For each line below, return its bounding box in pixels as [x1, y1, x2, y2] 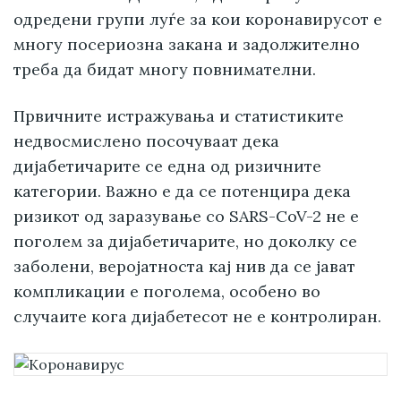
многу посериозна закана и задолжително [13, 34, 360, 55]
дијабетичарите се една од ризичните [13, 156, 321, 177]
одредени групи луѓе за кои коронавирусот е [13, 9, 382, 30]
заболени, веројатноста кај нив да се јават [13, 256, 355, 277]
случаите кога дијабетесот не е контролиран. [13, 306, 381, 328]
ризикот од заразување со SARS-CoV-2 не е [13, 206, 359, 227]
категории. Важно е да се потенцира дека [13, 181, 351, 202]
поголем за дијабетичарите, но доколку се [13, 231, 357, 252]
